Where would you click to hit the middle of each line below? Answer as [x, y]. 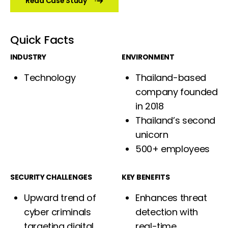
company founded [177, 92]
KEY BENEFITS [146, 177]
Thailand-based [171, 78]
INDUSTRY [28, 57]
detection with [167, 212]
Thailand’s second [175, 120]
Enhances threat [171, 198]
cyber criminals [58, 212]
